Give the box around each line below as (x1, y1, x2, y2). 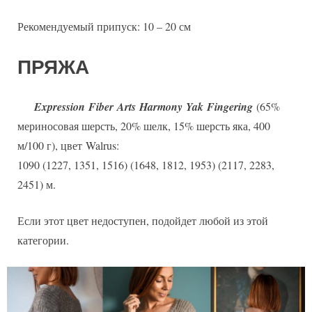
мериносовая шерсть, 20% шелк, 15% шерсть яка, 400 (17, 118, 270, 134)
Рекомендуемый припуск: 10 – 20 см (17, 19, 191, 34)
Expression (34, 99, 85, 115)
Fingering (207, 99, 253, 115)
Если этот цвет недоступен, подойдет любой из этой (17, 213, 268, 228)
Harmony (139, 99, 182, 115)
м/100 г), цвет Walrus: (17, 138, 123, 153)
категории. (17, 233, 69, 248)
